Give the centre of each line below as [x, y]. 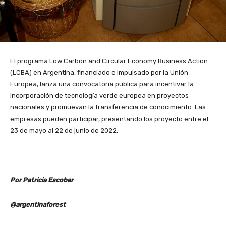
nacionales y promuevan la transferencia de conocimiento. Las [108, 107]
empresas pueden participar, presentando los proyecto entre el [109, 119]
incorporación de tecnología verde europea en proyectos [99, 96]
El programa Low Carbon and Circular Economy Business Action [109, 61]
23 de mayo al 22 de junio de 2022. [64, 131]
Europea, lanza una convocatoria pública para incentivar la [102, 84]
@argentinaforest [38, 205]
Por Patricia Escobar [42, 180]
